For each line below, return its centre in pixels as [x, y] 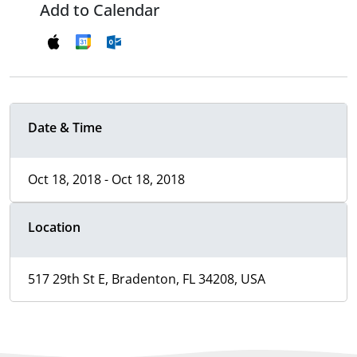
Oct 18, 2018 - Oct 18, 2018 [106, 180]
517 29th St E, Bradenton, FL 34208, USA [147, 279]
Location [54, 228]
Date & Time [65, 128]
